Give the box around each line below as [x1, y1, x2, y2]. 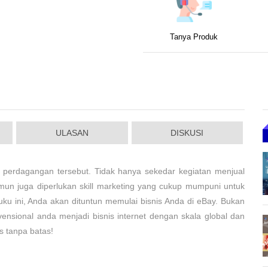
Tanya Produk [170, 33, 218, 41]
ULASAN [55, 128, 89, 138]
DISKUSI [170, 128, 204, 138]
